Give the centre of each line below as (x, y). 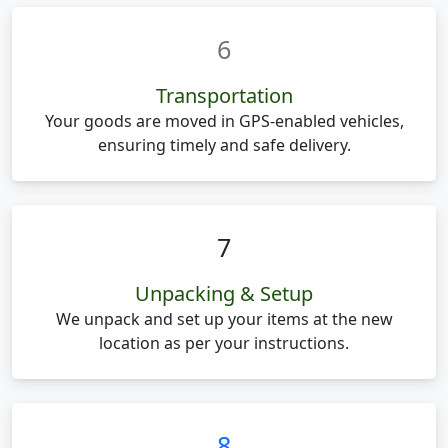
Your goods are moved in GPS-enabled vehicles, (224, 121)
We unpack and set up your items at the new (224, 319)
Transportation (224, 95)
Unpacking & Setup (224, 293)
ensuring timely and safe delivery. (224, 145)
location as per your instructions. (224, 343)
